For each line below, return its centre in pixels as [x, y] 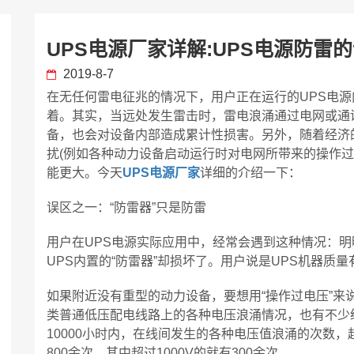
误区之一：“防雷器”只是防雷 [126, 207]
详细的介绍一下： [250, 173]
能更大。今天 [85, 173]
